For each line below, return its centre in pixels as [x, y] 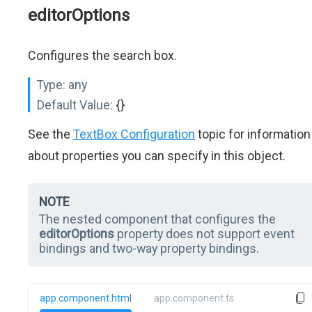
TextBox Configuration [134, 134]
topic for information [253, 134]
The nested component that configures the [157, 219]
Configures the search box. [102, 55]
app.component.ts [194, 298]
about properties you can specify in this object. [157, 156]
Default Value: [75, 105]
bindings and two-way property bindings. [149, 248]
